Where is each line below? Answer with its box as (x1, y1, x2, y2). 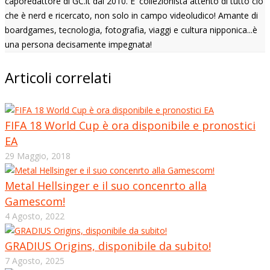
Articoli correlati (5, 67, 111, 87)
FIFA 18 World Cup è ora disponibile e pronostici (5, 118, 256, 133)
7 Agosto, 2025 (5, 254, 64, 266)
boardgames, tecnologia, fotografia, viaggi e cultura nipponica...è (5, 24, 257, 36)
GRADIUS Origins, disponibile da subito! (5, 238, 211, 253)
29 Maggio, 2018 (5, 149, 71, 162)
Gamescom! (5, 193, 65, 209)
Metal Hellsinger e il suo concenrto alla (5, 178, 207, 193)
